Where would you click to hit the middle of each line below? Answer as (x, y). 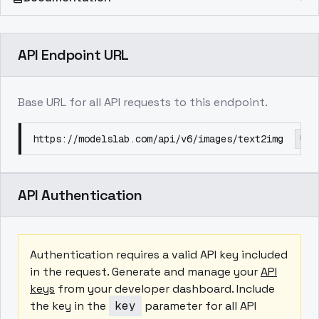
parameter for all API (200, 306)
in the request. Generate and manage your (144, 272)
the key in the (68, 306)
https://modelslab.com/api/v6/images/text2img (158, 139)
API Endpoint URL (73, 55)
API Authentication (80, 195)
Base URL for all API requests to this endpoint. (143, 102)
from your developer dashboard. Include (166, 289)
